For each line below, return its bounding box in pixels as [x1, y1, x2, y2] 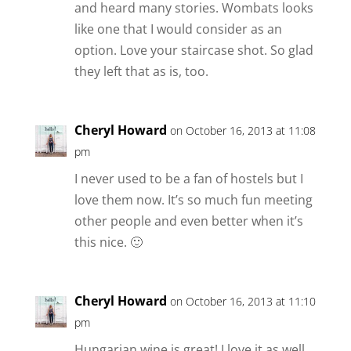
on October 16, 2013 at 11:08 [169, 122, 316, 138]
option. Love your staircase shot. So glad [74, 41, 313, 59]
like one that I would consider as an [74, 20, 282, 38]
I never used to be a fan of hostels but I [74, 169, 303, 187]
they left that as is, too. [74, 62, 208, 80]
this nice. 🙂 [74, 233, 143, 251]
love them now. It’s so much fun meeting [74, 190, 313, 208]
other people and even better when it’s [74, 212, 303, 230]
